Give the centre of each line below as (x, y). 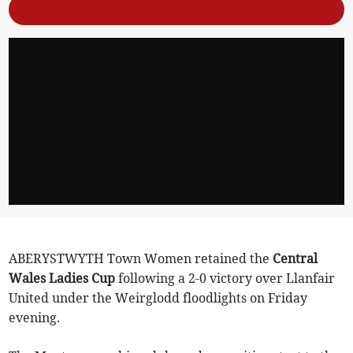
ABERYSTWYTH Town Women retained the (141, 258)
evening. (35, 317)
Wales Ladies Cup (62, 278)
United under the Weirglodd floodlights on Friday (158, 297)
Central (295, 258)
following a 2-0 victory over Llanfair (225, 278)
